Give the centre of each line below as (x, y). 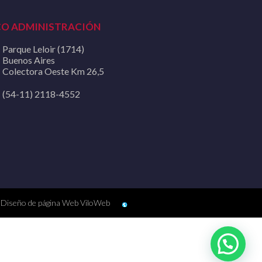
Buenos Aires (28, 60)
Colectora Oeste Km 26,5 (53, 71)
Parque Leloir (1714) (43, 49)
